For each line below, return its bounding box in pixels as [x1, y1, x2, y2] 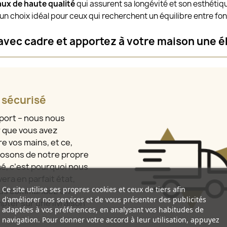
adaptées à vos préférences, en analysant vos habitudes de [2, 204, 204, 214]
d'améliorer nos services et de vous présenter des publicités [2, 194, 206, 204]
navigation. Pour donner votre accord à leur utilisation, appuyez [2, 214, 219, 224]
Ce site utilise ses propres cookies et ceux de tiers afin [2, 184, 185, 194]
